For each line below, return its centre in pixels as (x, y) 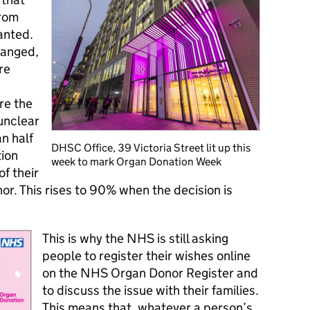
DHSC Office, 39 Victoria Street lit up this (151, 148)
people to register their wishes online (146, 256)
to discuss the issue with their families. (151, 290)
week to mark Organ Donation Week (136, 162)
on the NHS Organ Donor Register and (150, 273)
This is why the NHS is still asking (135, 238)
